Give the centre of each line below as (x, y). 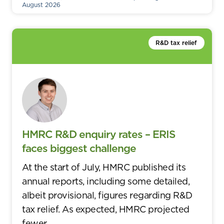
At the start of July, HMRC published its (104, 167)
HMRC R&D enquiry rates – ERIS (99, 134)
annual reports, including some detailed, (106, 181)
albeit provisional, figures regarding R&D (107, 195)
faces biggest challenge (79, 148)
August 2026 (41, 5)
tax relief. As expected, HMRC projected (106, 209)
